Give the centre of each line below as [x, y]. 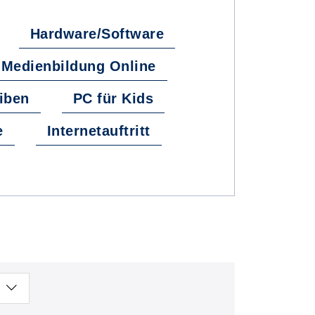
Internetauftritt [98, 131]
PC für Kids [113, 98]
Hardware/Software [97, 34]
